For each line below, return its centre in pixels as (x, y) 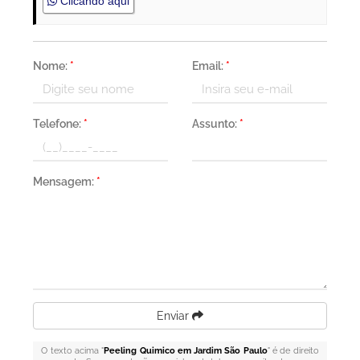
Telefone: (59, 124)
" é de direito (293, 351)
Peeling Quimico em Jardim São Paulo (186, 351)
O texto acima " (73, 351)
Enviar (174, 316)
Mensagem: (65, 182)
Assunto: (216, 124)
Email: (209, 66)
